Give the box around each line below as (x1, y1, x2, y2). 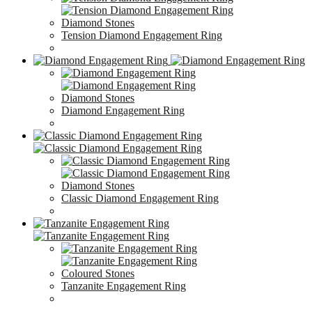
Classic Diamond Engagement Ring (61, 192, 219, 205)
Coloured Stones (61, 267, 134, 280)
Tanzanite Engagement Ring (61, 280, 186, 292)
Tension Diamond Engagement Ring (61, 29, 222, 42)
